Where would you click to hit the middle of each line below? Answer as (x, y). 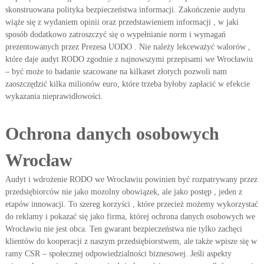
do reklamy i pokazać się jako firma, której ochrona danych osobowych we (130, 217)
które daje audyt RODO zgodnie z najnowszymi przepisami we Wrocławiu (129, 59)
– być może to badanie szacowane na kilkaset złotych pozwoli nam (116, 72)
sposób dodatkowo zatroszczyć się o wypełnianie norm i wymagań (115, 34)
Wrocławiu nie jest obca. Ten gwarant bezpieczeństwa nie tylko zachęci (123, 229)
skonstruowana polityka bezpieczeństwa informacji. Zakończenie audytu (125, 10)
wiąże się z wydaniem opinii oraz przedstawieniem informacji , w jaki (122, 22)
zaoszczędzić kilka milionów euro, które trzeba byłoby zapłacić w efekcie (127, 84)
